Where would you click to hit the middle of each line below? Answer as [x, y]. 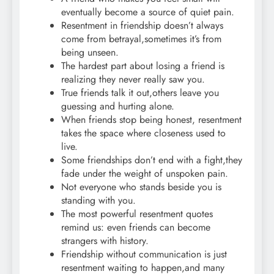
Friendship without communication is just [144, 254]
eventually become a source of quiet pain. [148, 12]
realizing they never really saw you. [133, 80]
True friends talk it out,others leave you [140, 93]
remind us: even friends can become [136, 228]
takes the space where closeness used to [143, 133]
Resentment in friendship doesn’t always [142, 26]
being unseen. [90, 53]
